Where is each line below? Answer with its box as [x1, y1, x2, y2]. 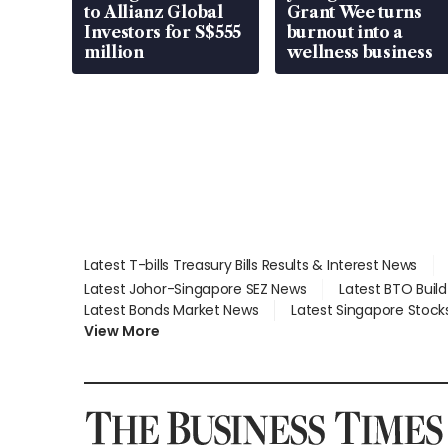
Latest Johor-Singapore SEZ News [84, 279, 307, 300]
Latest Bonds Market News [84, 300, 259, 321]
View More [84, 321, 160, 342]
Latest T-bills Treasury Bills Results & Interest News [84, 255, 418, 276]
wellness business [286, 42, 433, 63]
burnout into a [286, 22, 404, 43]
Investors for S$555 [84, 22, 241, 43]
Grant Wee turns [286, 2, 422, 23]
